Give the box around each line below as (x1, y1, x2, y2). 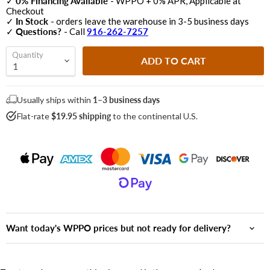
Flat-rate (17, 110, 51, 121)
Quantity (12, 49, 43, 60)
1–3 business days (93, 94, 160, 105)
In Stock (16, 15, 51, 27)
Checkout (6, 5, 44, 16)
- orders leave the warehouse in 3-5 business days (51, 15, 249, 27)
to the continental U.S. (111, 110, 198, 121)
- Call (64, 25, 87, 37)
